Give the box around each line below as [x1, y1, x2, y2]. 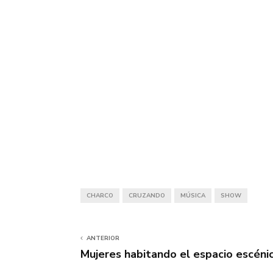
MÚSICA [180, 191, 205, 200]
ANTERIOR [87, 233, 119, 243]
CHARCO [87, 191, 113, 200]
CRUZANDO [129, 191, 165, 200]
